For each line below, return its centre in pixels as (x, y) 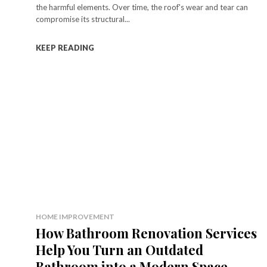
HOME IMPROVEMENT (75, 216)
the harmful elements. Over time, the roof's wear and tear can (142, 7)
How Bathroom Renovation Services (146, 233)
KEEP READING (65, 47)
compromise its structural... (83, 19)
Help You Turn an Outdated (119, 249)
